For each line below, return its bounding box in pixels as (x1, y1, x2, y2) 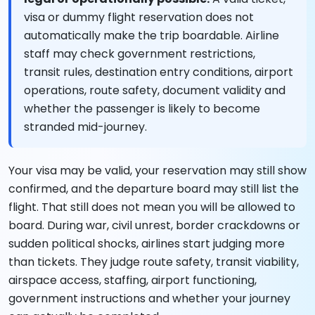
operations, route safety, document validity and (24, 82, 285, 99)
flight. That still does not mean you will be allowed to (8, 199, 295, 216)
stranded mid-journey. (24, 119, 147, 136)
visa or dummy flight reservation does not (24, 9, 254, 26)
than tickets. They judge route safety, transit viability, (8, 254, 299, 271)
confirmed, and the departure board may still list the (8, 181, 299, 198)
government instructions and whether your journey (8, 290, 290, 307)
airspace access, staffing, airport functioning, (8, 272, 257, 289)
